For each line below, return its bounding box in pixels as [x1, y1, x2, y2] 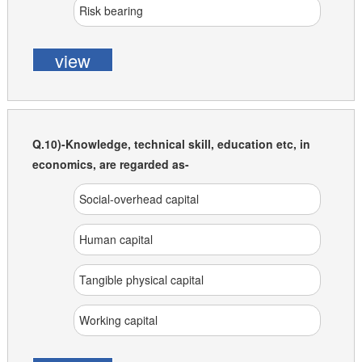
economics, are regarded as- [32, 156, 189, 172]
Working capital [78, 312, 158, 328]
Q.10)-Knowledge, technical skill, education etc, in [32, 136, 310, 152]
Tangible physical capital [78, 271, 204, 288]
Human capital [78, 231, 153, 247]
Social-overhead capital [78, 191, 199, 207]
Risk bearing [78, 2, 143, 19]
